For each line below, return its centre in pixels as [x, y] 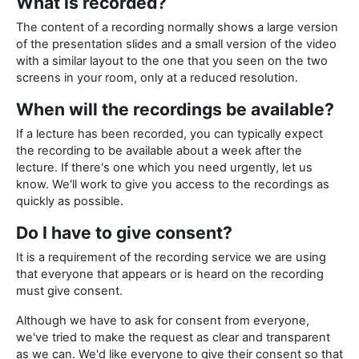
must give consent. [69, 291]
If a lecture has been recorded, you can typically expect [169, 134]
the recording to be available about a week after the [159, 151]
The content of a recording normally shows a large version [177, 28]
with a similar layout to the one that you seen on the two [172, 61]
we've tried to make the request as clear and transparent [173, 338]
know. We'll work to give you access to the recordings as [173, 185]
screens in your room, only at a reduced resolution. [157, 78]
